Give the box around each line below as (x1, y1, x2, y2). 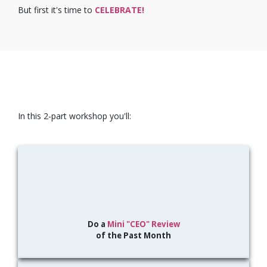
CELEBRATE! (95, 4, 144, 16)
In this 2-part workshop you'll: (18, 110, 131, 122)
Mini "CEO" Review (107, 218, 180, 229)
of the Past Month (96, 229, 171, 241)
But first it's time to (18, 4, 95, 16)
